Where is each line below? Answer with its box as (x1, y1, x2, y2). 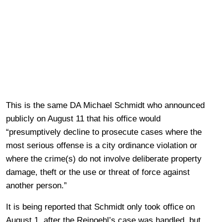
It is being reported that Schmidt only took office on (6, 202, 195, 212)
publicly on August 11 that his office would (6, 113, 161, 123)
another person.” (6, 180, 67, 190)
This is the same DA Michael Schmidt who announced (6, 100, 205, 110)
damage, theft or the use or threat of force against (6, 167, 190, 177)
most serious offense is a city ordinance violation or (6, 140, 197, 150)
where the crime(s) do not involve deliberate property (6, 154, 202, 164)
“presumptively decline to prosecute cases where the (6, 127, 202, 137)
